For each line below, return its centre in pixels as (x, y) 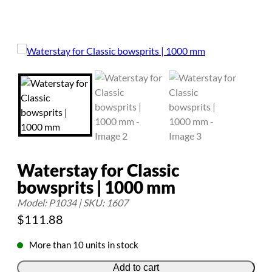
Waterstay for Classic (98, 170)
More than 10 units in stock (84, 245)
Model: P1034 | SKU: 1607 (73, 202)
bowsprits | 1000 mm (96, 187)
